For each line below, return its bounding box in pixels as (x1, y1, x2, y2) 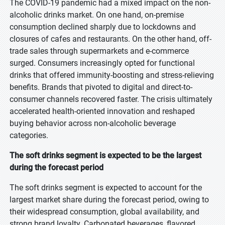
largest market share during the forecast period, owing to (10, 195, 209, 204)
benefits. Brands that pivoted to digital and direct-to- (10, 82, 192, 92)
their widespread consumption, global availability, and (10, 207, 199, 216)
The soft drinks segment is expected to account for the (10, 183, 202, 192)
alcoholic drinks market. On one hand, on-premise (10, 10, 184, 20)
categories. (10, 131, 48, 140)
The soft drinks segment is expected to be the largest (10, 151, 201, 160)
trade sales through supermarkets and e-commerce (10, 46, 189, 56)
